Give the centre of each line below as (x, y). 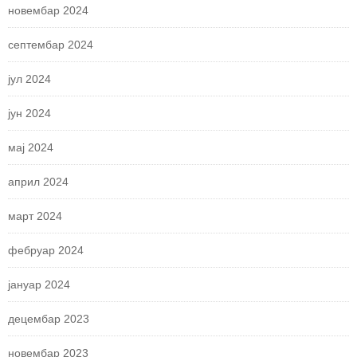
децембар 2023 (49, 318)
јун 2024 (29, 113)
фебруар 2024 (46, 250)
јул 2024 (29, 78)
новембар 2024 (48, 10)
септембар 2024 (51, 44)
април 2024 (38, 181)
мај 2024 (31, 147)
